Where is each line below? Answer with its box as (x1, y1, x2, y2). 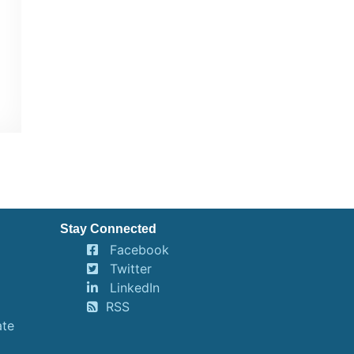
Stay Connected (60, 222, 156, 236)
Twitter (110, 261, 153, 277)
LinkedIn (110, 280, 160, 296)
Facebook (110, 242, 170, 258)
